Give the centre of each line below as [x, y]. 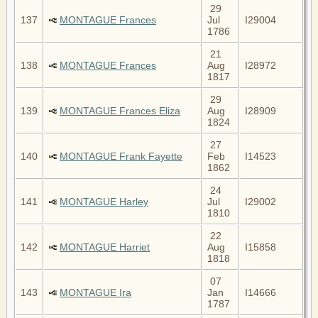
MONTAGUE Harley [104, 201]
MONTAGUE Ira [95, 292]
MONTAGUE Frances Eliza [120, 110]
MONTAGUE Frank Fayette [121, 156]
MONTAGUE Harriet [105, 247]
